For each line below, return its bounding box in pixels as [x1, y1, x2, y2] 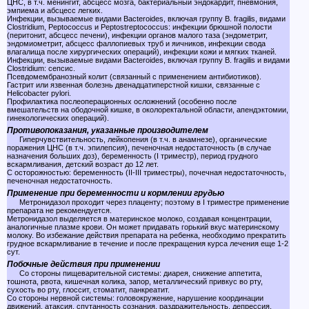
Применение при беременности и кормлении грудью [7, 188, 224, 198]
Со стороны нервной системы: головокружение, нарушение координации [7, 294, 263, 302]
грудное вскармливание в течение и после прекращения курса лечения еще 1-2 [7, 239, 288, 248]
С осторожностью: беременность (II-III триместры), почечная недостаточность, [7, 168, 286, 177]
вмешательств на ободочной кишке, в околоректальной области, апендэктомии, [7, 106, 288, 114]
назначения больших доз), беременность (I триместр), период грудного [7, 152, 258, 160]
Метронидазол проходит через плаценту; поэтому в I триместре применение [7, 198, 289, 206]
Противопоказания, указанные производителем [7, 126, 208, 135]
